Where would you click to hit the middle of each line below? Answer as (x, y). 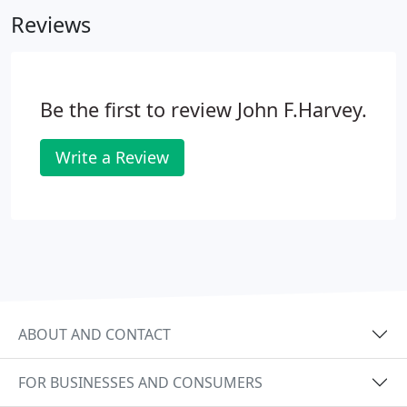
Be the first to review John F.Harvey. (203, 109)
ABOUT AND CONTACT (94, 334)
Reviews (51, 25)
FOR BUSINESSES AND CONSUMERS (140, 382)
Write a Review (112, 157)
